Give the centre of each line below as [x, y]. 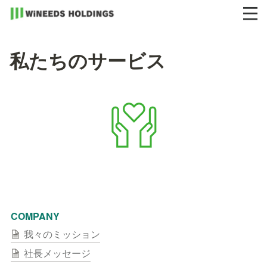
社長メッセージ [57, 253]
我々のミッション [62, 234]
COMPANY [35, 216]
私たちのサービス [88, 60]
